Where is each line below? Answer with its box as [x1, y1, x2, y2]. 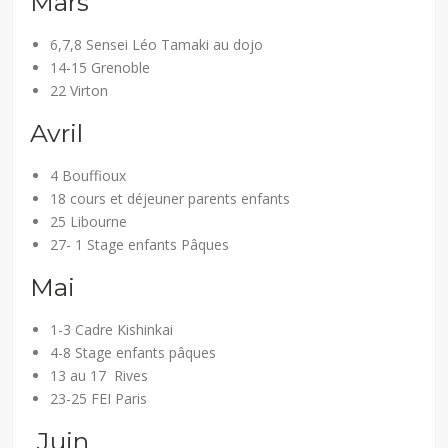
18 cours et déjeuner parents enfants [50, 188, 291, 208]
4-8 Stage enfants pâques [50, 342, 217, 362]
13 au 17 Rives [50, 365, 149, 385]
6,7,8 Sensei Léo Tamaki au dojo [50, 34, 264, 54]
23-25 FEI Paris [50, 388, 148, 408]
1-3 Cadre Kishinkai [50, 319, 174, 339]
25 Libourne [50, 211, 128, 231]
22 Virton [50, 80, 109, 100]
